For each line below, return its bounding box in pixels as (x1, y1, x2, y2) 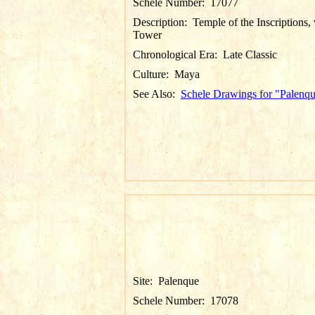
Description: (133, 16, 193, 28)
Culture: (133, 68, 174, 80)
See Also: (133, 88, 181, 100)
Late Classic (223, 49, 277, 60)
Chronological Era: (133, 49, 223, 60)
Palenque (158, 275, 199, 287)
